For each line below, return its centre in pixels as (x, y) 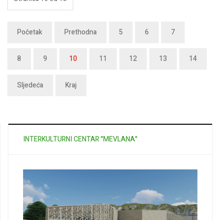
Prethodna (81, 32)
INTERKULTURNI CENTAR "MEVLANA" (80, 139)
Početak (30, 32)
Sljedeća (30, 85)
